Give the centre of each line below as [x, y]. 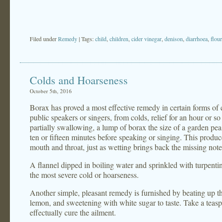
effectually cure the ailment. [73, 212]
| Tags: [87, 39]
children [119, 39]
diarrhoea [197, 39]
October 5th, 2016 [51, 91]
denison [174, 39]
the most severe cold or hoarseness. [84, 175]
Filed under [44, 39]
